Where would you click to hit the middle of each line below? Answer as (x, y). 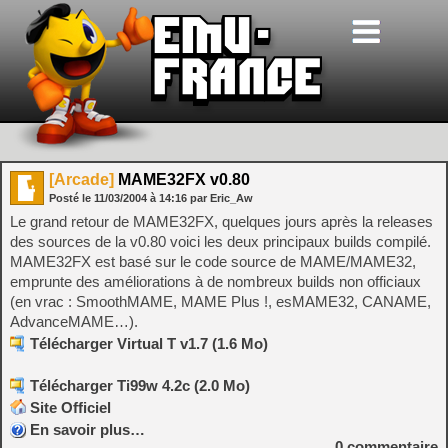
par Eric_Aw (221, 198)
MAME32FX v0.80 (182, 179)
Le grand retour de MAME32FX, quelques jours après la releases (221, 221)
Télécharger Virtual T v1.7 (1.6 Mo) (149, 343)
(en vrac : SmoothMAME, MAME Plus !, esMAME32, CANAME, (220, 301)
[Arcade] (81, 179)
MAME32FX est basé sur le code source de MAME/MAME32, (213, 261)
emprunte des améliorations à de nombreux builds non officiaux (215, 281)
